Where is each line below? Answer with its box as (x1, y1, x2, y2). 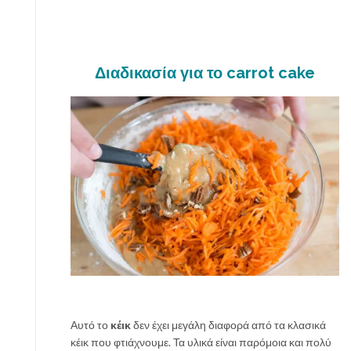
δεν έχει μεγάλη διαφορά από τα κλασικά (131, 318, 326, 332)
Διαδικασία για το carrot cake (95, 63, 315, 83)
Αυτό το (71, 318, 110, 332)
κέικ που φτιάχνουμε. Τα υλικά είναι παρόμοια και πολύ (71, 335, 331, 349)
